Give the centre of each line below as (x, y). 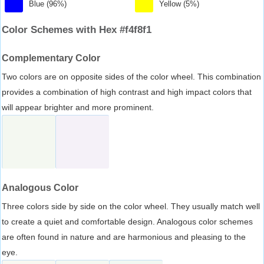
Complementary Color (51, 58)
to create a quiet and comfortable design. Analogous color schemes (127, 221)
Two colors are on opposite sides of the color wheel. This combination (131, 76)
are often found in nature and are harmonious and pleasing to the (124, 237)
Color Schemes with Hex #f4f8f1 (77, 29)
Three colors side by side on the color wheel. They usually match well (131, 206)
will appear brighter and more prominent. (78, 107)
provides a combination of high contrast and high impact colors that (127, 92)
